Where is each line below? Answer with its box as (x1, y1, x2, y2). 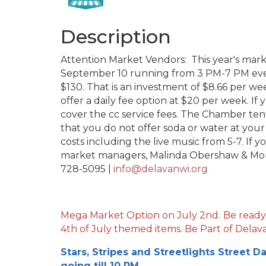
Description (61, 25, 171, 48)
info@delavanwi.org (113, 163, 208, 175)
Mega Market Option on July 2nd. (61, 210, 220, 221)
